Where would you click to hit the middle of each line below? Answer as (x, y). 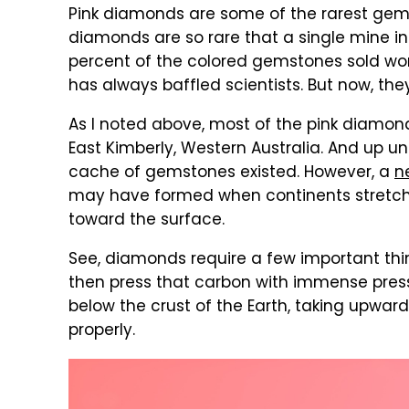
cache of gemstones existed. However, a (231, 173)
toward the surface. (147, 221)
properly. (104, 331)
